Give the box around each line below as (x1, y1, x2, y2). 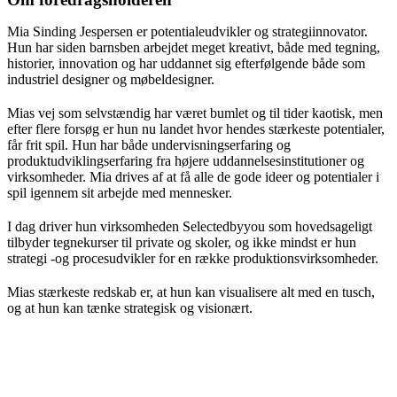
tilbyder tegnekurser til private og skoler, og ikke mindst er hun (7, 234, 356, 250)
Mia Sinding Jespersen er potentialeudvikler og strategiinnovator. (7, 23, 368, 39)
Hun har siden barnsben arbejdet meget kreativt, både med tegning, (7, 39, 380, 55)
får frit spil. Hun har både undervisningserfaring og (7, 136, 291, 152)
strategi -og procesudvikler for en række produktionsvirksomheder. (7, 250, 378, 266)
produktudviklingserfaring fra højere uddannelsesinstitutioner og (7, 152, 364, 168)
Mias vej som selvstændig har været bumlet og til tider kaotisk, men (7, 105, 383, 121)
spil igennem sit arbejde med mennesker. (7, 184, 232, 200)
